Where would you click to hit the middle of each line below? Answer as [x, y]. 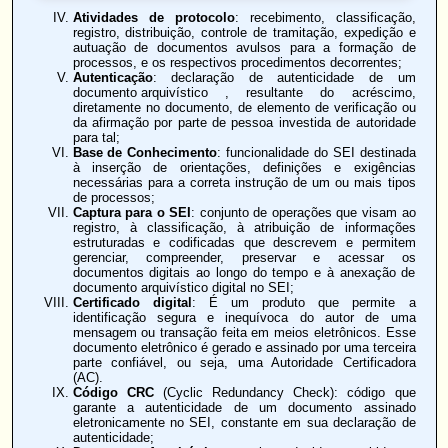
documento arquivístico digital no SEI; [183, 288]
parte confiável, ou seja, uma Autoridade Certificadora [244, 363]
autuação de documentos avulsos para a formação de [244, 48]
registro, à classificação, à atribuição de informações [244, 228]
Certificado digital [132, 303]
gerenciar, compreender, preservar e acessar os [244, 258]
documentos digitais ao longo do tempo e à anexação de [244, 273]
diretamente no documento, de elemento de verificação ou [244, 108]
